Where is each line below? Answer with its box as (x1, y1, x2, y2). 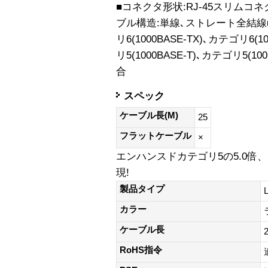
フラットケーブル (120, 131, 191, 141)
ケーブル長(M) (120, 111, 178, 121)
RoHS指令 (120, 245, 162, 255)
